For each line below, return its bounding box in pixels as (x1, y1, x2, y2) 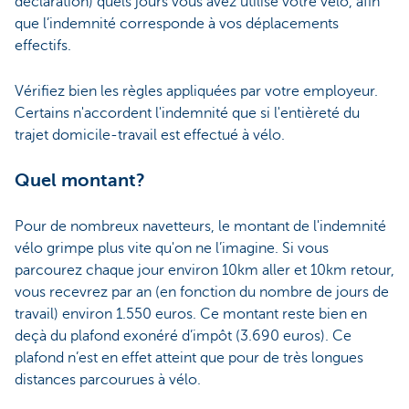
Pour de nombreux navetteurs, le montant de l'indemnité (15, 218, 386, 236)
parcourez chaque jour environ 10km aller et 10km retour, (15, 262, 394, 279)
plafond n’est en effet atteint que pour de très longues (15, 350, 363, 367)
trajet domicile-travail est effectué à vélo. (15, 127, 285, 144)
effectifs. (15, 37, 71, 54)
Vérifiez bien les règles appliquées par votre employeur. (15, 83, 378, 100)
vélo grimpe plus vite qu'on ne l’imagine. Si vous (15, 240, 329, 257)
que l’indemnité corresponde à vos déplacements (15, 15, 339, 32)
